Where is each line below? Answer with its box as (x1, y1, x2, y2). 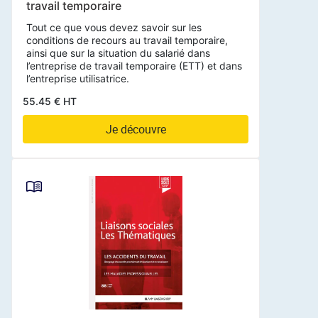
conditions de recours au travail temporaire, (26, 34, 228, 47)
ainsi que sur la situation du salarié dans (26, 47, 210, 60)
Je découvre (105, 121, 166, 138)
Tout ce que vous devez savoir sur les (26, 21, 202, 34)
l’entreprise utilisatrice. (26, 72, 129, 85)
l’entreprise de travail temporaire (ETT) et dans (26, 60, 242, 72)
